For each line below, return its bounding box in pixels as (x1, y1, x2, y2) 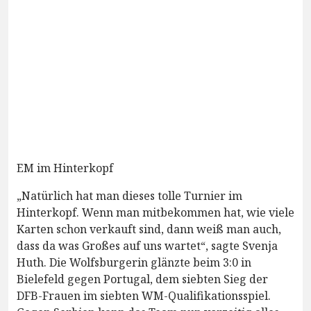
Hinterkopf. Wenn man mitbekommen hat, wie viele (17, 204, 294, 220)
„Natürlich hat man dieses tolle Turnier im (17, 187, 242, 203)
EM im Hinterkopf (17, 160, 113, 176)
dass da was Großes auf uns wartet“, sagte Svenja (17, 237, 278, 253)
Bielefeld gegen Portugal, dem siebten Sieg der (17, 271, 268, 287)
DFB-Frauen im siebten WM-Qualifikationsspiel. (17, 287, 271, 303)
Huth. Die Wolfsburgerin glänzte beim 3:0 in (17, 254, 251, 270)
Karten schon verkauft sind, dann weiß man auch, (17, 221, 281, 237)
